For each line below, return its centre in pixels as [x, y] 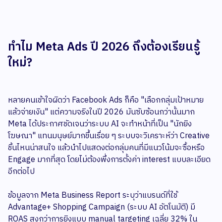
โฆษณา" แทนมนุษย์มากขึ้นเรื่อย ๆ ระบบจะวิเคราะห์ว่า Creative [109, 136]
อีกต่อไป [21, 172]
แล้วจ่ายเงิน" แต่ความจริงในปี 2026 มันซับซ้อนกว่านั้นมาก [101, 112]
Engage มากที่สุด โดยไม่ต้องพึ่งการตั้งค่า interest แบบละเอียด [109, 160]
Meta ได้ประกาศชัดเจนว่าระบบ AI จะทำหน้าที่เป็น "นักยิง [100, 124]
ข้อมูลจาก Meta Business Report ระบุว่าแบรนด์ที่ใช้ [93, 196]
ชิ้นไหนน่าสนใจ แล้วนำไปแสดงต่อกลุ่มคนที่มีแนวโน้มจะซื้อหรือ [106, 148]
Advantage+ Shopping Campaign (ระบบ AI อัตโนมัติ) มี [102, 208]
